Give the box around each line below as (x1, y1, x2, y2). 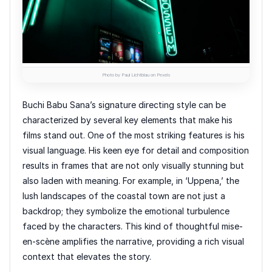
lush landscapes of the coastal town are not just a (22, 191, 225, 202)
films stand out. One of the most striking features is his (22, 130, 245, 141)
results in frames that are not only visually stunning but (22, 160, 244, 171)
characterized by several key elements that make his (22, 115, 233, 126)
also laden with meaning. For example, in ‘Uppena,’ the (22, 175, 239, 186)
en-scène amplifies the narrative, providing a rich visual (22, 236, 244, 247)
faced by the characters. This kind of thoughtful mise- (22, 221, 243, 232)
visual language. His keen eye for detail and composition (22, 145, 249, 156)
